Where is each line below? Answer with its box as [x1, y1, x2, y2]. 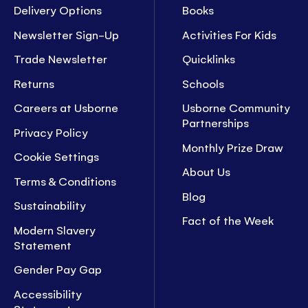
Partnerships [182, 115, 250, 131]
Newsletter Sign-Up [14, 26, 120, 42]
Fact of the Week [182, 212, 274, 228]
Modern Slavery [14, 221, 96, 237]
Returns [14, 75, 55, 91]
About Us [182, 164, 231, 179]
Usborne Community [182, 100, 291, 115]
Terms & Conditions [14, 173, 117, 188]
